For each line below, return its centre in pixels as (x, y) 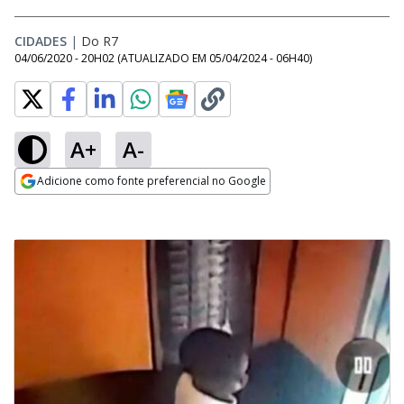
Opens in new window (88, 206)
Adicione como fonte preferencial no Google (151, 181)
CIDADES (41, 41)
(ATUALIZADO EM (163, 58)
